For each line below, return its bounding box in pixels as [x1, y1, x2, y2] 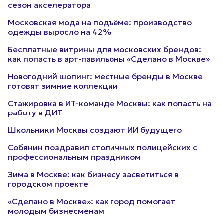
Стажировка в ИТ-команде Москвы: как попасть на [8, 98, 212, 108]
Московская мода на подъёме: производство [8, 17, 192, 27]
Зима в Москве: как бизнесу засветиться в [8, 169, 179, 179]
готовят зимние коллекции [8, 81, 118, 91]
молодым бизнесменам [8, 206, 104, 216]
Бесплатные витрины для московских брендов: [8, 44, 201, 54]
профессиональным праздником [8, 152, 141, 162]
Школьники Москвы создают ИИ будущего [8, 125, 182, 135]
